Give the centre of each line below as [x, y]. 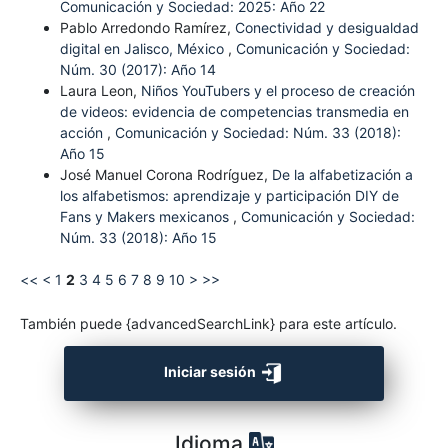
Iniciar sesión [211, 371]
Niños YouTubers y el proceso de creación [277, 90]
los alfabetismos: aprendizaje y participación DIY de [229, 195]
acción [83, 132]
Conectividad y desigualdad [326, 27]
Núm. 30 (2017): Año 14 [137, 69]
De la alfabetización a [342, 174]
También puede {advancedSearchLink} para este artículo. [208, 323]
